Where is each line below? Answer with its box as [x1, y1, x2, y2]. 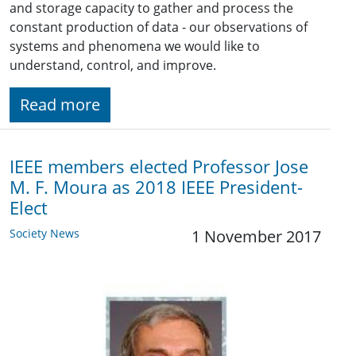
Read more [20, 93, 100, 115]
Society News [10, 225, 79, 241]
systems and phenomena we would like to [10, 37, 260, 55]
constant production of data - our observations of [10, 17, 308, 36]
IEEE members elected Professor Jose [10, 154, 308, 178]
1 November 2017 [192, 225, 321, 247]
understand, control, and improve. [10, 56, 216, 74]
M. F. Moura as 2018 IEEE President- [10, 175, 303, 199]
